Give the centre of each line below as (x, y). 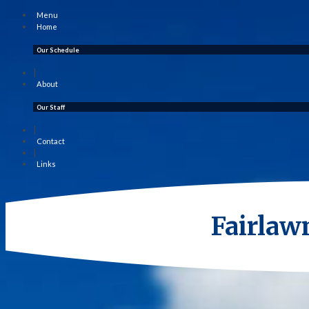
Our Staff (51, 108)
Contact (51, 141)
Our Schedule (58, 50)
